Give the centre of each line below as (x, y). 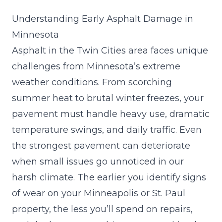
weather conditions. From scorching (92, 82)
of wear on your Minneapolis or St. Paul (99, 193)
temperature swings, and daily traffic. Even (107, 130)
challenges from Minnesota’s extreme (96, 66)
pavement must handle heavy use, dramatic (111, 114)
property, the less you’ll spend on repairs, (102, 209)
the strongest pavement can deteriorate (101, 145)
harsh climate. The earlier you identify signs (109, 177)
